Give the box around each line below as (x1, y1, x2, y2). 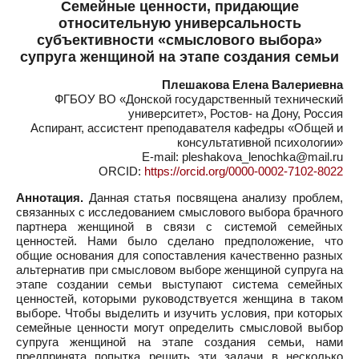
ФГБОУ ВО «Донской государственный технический (54, 92, 343, 106)
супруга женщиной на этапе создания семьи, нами (16, 335, 343, 349)
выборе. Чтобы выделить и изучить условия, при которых (16, 306, 343, 320)
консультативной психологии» (177, 135, 343, 149)
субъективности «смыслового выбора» (37, 32, 322, 48)
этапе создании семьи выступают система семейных (16, 277, 343, 291)
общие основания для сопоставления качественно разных (16, 248, 343, 262)
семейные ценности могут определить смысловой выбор (16, 321, 343, 334)
